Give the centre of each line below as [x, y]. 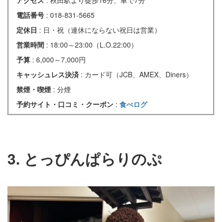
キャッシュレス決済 [49, 74]
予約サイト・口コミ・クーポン [66, 104]
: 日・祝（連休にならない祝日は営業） [100, 29]
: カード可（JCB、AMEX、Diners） [137, 74]
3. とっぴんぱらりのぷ [85, 158]
